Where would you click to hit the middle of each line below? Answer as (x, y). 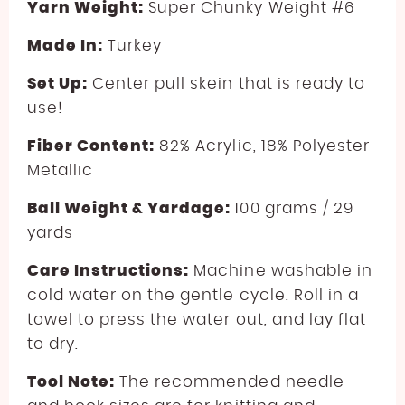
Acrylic (224, 146)
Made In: (66, 45)
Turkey (133, 45)
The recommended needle (230, 381)
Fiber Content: (91, 146)
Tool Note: (71, 381)
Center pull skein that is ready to (226, 83)
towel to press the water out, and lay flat (197, 319)
